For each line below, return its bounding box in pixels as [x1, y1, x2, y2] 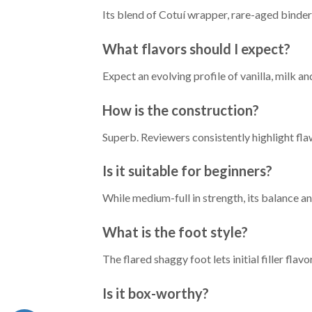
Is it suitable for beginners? [102, 162, 272, 180]
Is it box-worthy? [102, 284, 209, 302]
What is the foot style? [102, 224, 248, 241]
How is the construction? [102, 101, 259, 118]
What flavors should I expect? [102, 40, 290, 57]
